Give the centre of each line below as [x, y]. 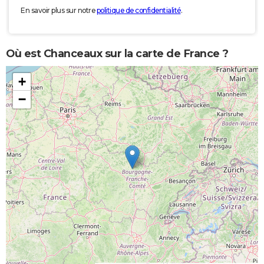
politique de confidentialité [138, 11]
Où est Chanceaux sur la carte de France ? [117, 53]
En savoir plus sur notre [59, 11]
